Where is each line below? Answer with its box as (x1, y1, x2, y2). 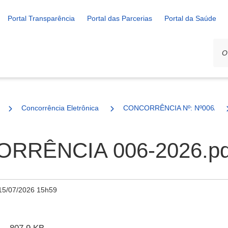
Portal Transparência (8, 14, 75, 22)
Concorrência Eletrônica (21, 104, 99, 112)
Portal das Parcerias (87, 14, 152, 22)
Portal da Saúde (164, 14, 216, 22)
